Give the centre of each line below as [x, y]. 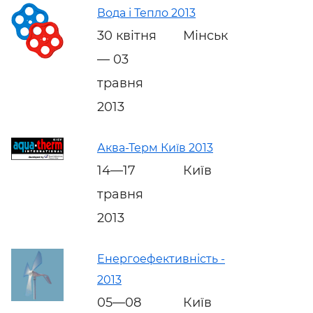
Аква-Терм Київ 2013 [155, 147]
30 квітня [127, 35]
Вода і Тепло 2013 [146, 13]
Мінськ [205, 35]
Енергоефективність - [161, 259]
